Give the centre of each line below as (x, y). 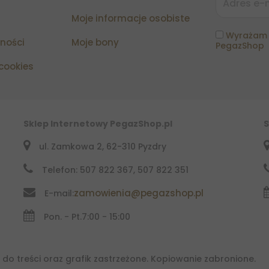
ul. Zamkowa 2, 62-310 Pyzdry (103, 147)
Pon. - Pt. (63, 217)
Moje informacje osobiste (131, 19)
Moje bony (95, 43)
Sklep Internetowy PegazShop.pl (98, 124)
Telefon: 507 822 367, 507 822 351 (115, 170)
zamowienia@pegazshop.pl (139, 193)
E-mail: (59, 194)
